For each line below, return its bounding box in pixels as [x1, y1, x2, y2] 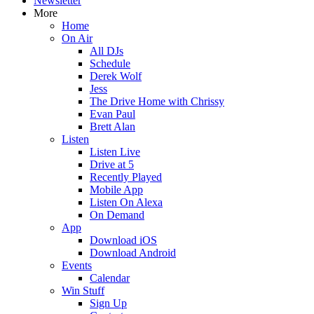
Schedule [90, 57, 130, 69]
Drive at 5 [90, 158, 134, 170]
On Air [62, 32, 93, 44]
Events [62, 259, 92, 271]
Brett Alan [90, 121, 135, 132]
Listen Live [90, 146, 140, 158]
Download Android [90, 247, 176, 259]
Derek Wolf [90, 70, 142, 82]
